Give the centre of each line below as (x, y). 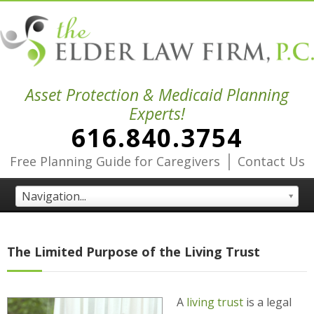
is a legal (267, 302)
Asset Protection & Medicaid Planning (157, 95)
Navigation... (54, 197)
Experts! (157, 114)
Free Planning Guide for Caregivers (115, 162)
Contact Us (271, 162)
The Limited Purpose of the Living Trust (134, 252)
